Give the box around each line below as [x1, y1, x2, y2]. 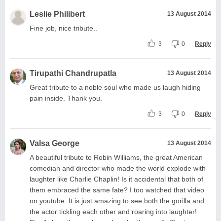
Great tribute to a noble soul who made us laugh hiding [30, 83, 201, 91]
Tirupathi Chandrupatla [30, 69, 116, 77]
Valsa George [30, 139, 79, 147]
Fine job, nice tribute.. [30, 24, 97, 32]
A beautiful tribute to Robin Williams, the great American [30, 153, 203, 161]
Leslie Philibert [30, 9, 85, 18]
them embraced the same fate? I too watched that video [30, 185, 204, 194]
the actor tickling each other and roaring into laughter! [30, 207, 197, 216]
